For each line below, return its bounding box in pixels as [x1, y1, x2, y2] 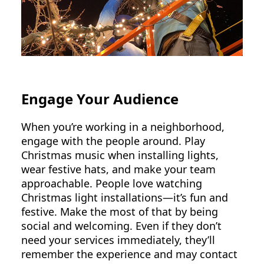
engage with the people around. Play [21, 133, 205, 148]
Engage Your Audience [21, 89, 179, 109]
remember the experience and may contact [21, 246, 237, 261]
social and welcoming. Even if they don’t [21, 218, 222, 233]
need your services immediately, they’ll [21, 232, 215, 247]
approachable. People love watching [21, 176, 202, 190]
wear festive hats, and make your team [21, 161, 216, 176]
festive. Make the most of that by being [21, 204, 218, 219]
